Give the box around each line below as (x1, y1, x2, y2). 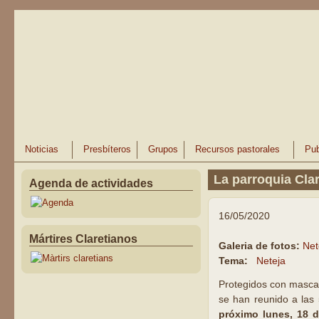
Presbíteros (83, 145, 132, 155)
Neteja (256, 255, 286, 266)
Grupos (148, 145, 179, 155)
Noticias (25, 145, 59, 155)
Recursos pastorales (195, 145, 281, 155)
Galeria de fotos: (218, 240, 303, 251)
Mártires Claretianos (29, 233, 138, 245)
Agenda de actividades (29, 177, 154, 189)
